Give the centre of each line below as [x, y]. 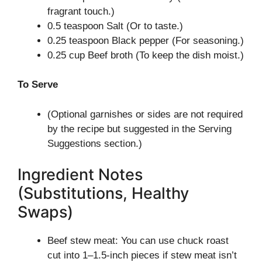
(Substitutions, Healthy [103, 193]
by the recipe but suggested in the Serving [139, 129]
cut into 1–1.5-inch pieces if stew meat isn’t [142, 255]
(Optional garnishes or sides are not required [145, 114]
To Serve [38, 85]
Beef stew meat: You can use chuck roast [138, 241]
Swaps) [45, 212]
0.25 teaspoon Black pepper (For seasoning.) [146, 40]
